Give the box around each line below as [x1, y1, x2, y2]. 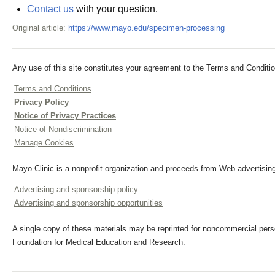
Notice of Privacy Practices [14, 111, 116, 120]
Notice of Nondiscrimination [14, 125, 112, 134]
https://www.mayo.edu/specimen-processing [68, 23, 225, 33]
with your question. [74, 4, 158, 14]
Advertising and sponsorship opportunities [14, 198, 163, 207]
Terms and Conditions [14, 84, 91, 93]
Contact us [27, 4, 74, 14]
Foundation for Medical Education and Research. [12, 238, 185, 247]
